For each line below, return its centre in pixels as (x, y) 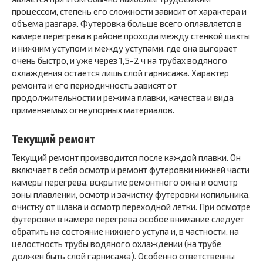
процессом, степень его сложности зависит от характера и (129, 11)
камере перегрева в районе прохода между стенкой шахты (131, 36)
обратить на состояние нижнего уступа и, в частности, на (125, 231)
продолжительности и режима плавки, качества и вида (123, 97)
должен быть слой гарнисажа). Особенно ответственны (123, 256)
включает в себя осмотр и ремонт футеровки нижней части (131, 170)
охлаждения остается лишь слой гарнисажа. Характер (120, 73)
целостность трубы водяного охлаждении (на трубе (117, 244)
